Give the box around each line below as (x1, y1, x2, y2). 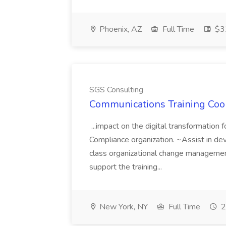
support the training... (89, 161, 164, 173)
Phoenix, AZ (97, 24, 142, 35)
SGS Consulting (89, 84, 143, 95)
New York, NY (97, 201, 148, 212)
